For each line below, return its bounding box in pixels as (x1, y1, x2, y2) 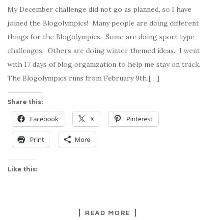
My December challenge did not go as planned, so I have (7, 4, 192, 14)
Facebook (30, 114, 58, 123)
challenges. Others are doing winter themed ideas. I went (7, 46, 200, 55)
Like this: (7, 165, 37, 173)
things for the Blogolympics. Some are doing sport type (7, 32, 194, 41)
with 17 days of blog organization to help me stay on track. (7, 59, 202, 69)
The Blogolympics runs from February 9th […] (7, 73, 159, 82)
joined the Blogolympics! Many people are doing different (7, 18, 199, 27)
